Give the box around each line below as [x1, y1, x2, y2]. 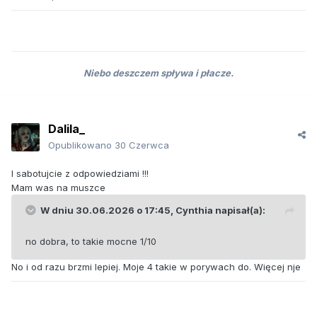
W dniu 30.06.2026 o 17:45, [40, 204, 175, 217]
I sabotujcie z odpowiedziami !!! [11, 168, 151, 180]
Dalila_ [48, 122, 85, 137]
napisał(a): [213, 204, 265, 217]
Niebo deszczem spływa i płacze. [83, 67, 234, 79]
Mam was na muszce [11, 182, 105, 194]
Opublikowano [48, 139, 115, 151]
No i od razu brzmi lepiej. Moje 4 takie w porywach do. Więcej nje [11, 261, 301, 273]
